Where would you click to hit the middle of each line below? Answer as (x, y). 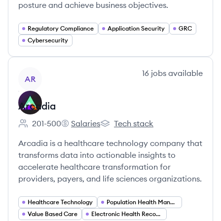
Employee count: (49, 129)
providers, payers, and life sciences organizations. (110, 179)
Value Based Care (53, 214)
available (184, 73)
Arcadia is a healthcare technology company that (110, 143)
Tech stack (134, 123)
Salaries (86, 123)
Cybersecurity (48, 40)
